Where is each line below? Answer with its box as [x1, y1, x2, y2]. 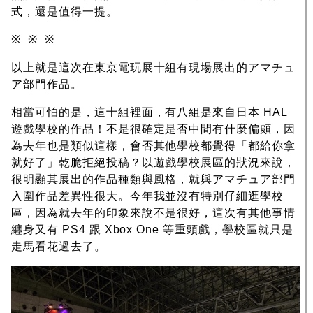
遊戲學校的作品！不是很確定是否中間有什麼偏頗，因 [11, 123, 296, 136]
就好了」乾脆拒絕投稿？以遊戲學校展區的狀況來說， [11, 156, 296, 169]
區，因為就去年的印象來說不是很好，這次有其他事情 [11, 207, 296, 219]
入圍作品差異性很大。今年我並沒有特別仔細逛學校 [11, 190, 284, 203]
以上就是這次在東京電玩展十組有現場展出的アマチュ [11, 61, 296, 74]
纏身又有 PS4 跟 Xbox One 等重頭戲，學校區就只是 [11, 224, 293, 236]
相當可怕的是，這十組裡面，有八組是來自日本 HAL [11, 106, 287, 119]
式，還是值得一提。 [11, 6, 118, 18]
